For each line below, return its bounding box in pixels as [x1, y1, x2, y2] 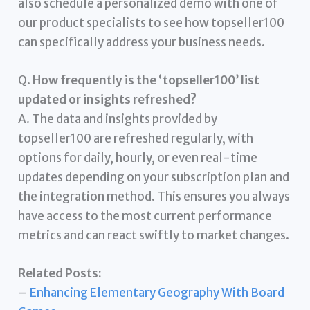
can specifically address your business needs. [18, 34, 266, 50]
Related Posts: [18, 266, 102, 282]
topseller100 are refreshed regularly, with [18, 130, 254, 146]
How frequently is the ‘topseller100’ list [33, 72, 260, 88]
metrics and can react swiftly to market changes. [18, 227, 290, 243]
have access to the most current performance [18, 208, 273, 224]
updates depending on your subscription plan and [18, 169, 290, 185]
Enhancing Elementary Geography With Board [30, 285, 285, 301]
